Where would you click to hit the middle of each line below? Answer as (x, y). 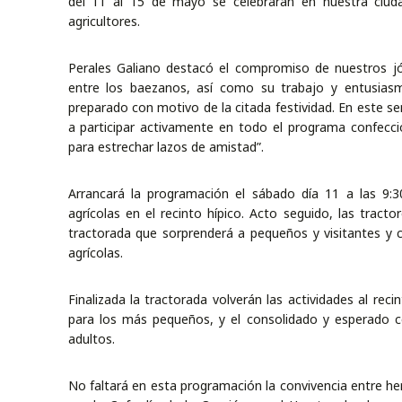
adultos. (91, 338)
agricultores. (104, 21)
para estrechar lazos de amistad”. (166, 146)
